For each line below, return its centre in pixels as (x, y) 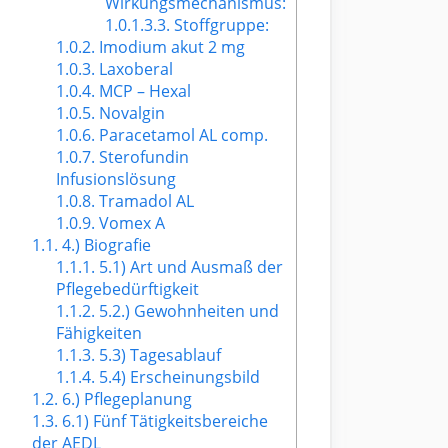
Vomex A (130, 223)
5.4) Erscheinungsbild (178, 377)
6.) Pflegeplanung (125, 399)
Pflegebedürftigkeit (128, 289)
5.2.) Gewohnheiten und (187, 311)
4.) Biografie (105, 245)
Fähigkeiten (99, 333)
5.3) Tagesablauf (158, 355)
